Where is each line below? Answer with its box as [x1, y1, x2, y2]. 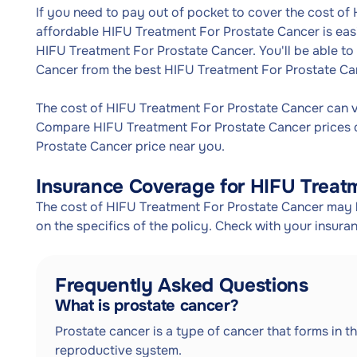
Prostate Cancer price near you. [36, 138, 225, 155]
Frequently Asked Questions [55, 273, 308, 297]
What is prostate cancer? [55, 296, 239, 316]
